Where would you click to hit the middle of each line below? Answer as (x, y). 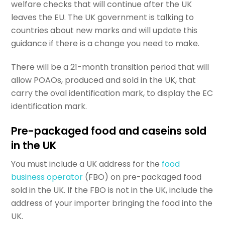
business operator (47, 177)
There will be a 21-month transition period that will (110, 67)
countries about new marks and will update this (104, 31)
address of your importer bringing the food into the (112, 203)
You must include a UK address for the (87, 164)
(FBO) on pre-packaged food (142, 177)
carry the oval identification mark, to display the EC (112, 93)
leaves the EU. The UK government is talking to (103, 18)
